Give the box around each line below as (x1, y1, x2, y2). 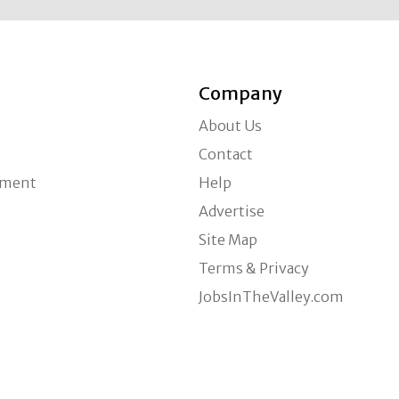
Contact (199, 145, 254, 163)
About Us (199, 117, 263, 134)
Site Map (199, 231, 258, 248)
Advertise (199, 202, 265, 220)
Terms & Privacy (199, 259, 310, 277)
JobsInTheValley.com (199, 288, 345, 305)
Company (199, 82, 283, 104)
